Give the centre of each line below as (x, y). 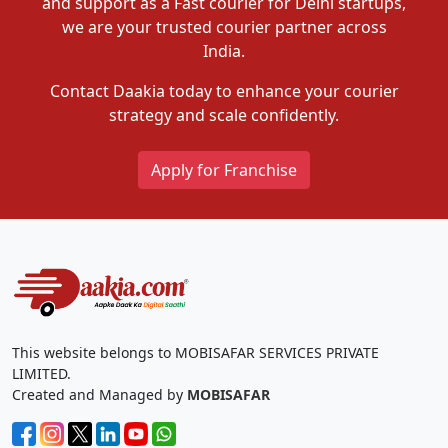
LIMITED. (41, 373)
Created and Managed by (99, 394)
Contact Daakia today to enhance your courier (224, 90)
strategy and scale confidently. (224, 114)
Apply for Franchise (224, 169)
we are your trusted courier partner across (224, 26)
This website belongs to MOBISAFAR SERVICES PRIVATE (195, 352)
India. (224, 50)
